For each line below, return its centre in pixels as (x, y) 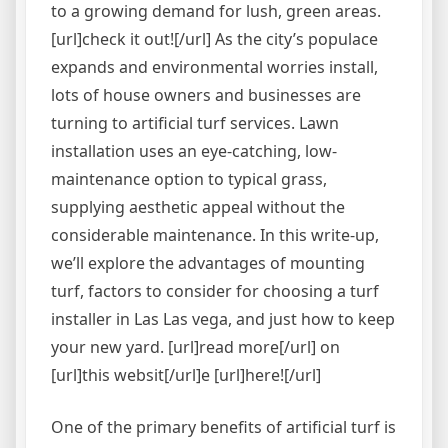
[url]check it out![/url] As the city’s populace (214, 39)
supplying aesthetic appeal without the (198, 207)
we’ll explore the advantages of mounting (208, 263)
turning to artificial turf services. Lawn (195, 123)
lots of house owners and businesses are (206, 95)
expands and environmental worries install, (214, 67)
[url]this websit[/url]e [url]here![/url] (186, 375)
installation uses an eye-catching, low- (194, 151)
